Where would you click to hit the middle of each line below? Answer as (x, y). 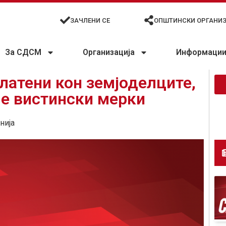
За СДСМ (23, 52)
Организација (109, 52)
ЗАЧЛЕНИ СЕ (90, 20)
